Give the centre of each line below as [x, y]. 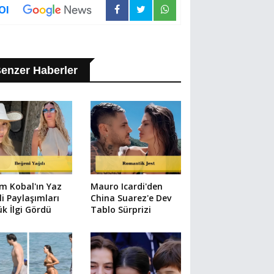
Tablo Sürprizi [120, 209]
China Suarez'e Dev [131, 198]
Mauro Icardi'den [126, 186]
